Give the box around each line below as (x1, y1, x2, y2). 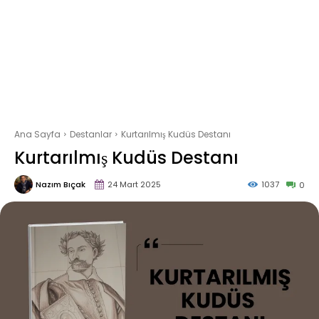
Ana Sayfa (14, 128, 61, 140)
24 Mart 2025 (108, 178, 161, 190)
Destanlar (70, 128, 112, 140)
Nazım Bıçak (36, 178, 85, 190)
